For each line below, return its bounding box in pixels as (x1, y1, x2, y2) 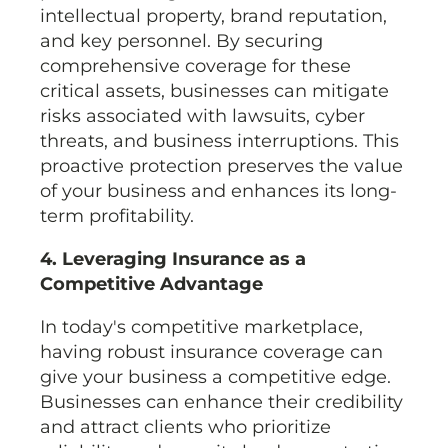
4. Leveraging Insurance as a (40, 248, 306, 271)
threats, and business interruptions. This (40, 130, 399, 153)
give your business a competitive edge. (40, 366, 391, 389)
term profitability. (40, 205, 194, 228)
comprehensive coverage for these (40, 55, 351, 78)
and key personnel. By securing (40, 30, 323, 53)
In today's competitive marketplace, (40, 316, 363, 339)
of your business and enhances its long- (40, 180, 397, 203)
